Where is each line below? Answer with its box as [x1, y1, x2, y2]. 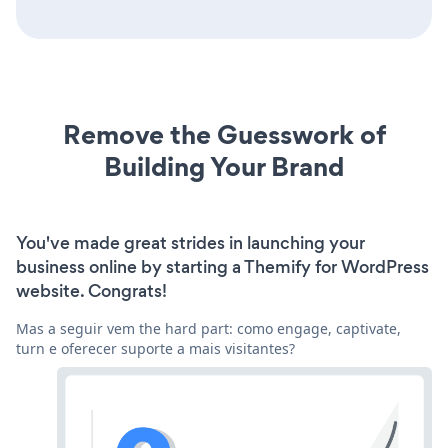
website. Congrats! [16, 279, 167, 304]
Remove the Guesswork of [62, 116, 386, 154]
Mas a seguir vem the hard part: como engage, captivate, [16, 319, 401, 339]
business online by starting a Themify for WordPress [16, 255, 429, 280]
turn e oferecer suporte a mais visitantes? [16, 339, 295, 359]
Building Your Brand [104, 148, 344, 186]
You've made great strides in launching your [16, 231, 365, 256]
